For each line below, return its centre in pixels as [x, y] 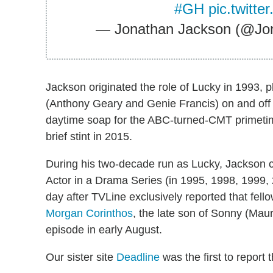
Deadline [138, 257]
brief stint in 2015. [89, 136]
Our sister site [81, 257]
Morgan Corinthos [89, 213]
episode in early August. [104, 229]
